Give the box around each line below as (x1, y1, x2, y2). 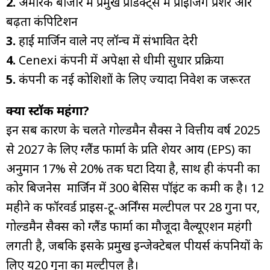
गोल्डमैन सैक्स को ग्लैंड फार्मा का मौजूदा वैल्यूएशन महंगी (6, 218, 252, 234)
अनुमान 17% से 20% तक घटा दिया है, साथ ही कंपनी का (6, 160, 260, 177)
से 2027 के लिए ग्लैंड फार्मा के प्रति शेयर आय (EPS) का (6, 140, 251, 157)
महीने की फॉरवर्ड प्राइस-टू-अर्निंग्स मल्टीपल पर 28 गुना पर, (6, 198, 260, 215)
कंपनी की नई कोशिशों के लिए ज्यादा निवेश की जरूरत (19, 71, 251, 87)
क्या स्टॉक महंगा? (6, 102, 89, 119)
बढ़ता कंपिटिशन (6, 13, 78, 30)
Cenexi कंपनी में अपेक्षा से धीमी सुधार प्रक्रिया (16, 51, 224, 68)
